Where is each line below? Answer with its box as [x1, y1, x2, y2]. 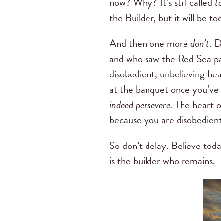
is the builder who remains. [110, 153, 215, 169]
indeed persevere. [110, 97, 173, 113]
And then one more [110, 36, 190, 52]
